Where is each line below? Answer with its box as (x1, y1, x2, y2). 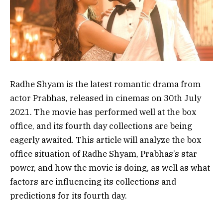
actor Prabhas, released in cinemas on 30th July (10, 93, 201, 104)
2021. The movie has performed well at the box (10, 107, 197, 118)
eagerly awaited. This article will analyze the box (10, 134, 202, 146)
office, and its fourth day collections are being (10, 120, 192, 132)
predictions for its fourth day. (10, 190, 127, 202)
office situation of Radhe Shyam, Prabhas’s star (10, 148, 197, 160)
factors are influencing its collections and (10, 176, 176, 188)
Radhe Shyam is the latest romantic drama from (10, 79, 201, 90)
